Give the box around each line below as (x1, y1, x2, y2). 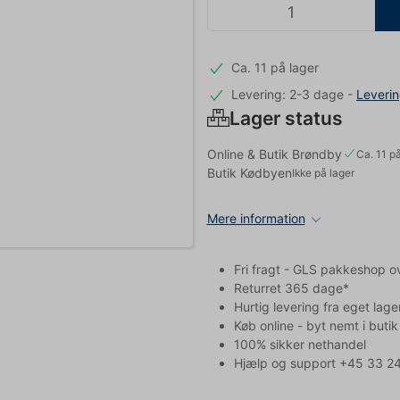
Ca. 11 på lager (231, 60, 319, 76)
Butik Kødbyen (206, 164, 292, 180)
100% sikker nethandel (233, 336, 366, 352)
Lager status (229, 106, 343, 129)
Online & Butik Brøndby (206, 146, 342, 162)
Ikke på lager (291, 165, 354, 179)
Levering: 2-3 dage (231, 86, 344, 102)
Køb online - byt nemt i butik (233, 317, 398, 333)
